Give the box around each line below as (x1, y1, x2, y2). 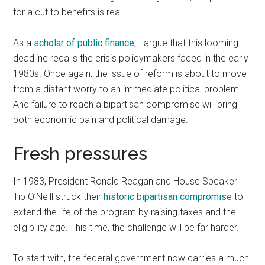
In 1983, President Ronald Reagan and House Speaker (13, 176, 238, 188)
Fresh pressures (13, 143, 148, 164)
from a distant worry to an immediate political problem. (13, 83, 242, 95)
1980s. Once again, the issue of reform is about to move (13, 68, 247, 80)
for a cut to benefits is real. (13, 7, 125, 18)
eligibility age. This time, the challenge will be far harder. (13, 222, 240, 234)
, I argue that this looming (134, 37, 239, 49)
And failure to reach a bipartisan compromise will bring (13, 99, 238, 111)
